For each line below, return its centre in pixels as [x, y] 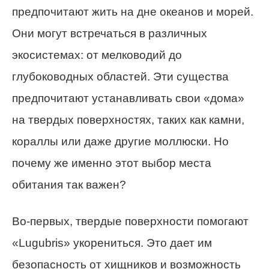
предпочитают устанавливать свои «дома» [128, 98]
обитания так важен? [69, 185]
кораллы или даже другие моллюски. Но [120, 142]
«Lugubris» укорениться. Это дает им [112, 243]
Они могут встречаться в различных [110, 34]
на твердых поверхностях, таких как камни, [128, 120]
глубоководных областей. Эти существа [120, 77]
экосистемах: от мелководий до [97, 55]
